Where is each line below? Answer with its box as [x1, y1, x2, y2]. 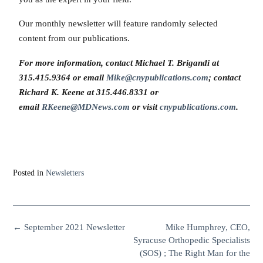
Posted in [13, 168, 46, 177]
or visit [130, 102, 160, 112]
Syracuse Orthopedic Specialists [133, 235, 250, 245]
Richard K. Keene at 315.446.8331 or [19, 87, 159, 97]
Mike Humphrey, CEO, [166, 222, 250, 232]
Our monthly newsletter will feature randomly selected [19, 19, 218, 28]
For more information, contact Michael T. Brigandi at [19, 58, 219, 68]
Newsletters [46, 168, 84, 177]
